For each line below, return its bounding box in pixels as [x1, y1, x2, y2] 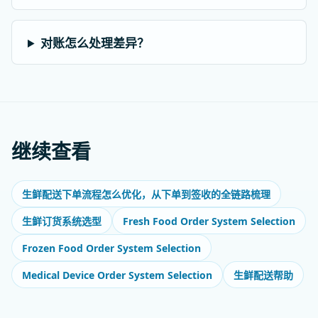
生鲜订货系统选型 [22, 214, 102, 228]
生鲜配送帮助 [234, 268, 293, 282]
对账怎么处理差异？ [40, 35, 150, 51]
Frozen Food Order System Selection [22, 241, 201, 255]
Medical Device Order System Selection [22, 268, 212, 282]
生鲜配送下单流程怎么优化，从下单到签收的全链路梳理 [22, 187, 270, 201]
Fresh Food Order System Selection [123, 214, 295, 228]
